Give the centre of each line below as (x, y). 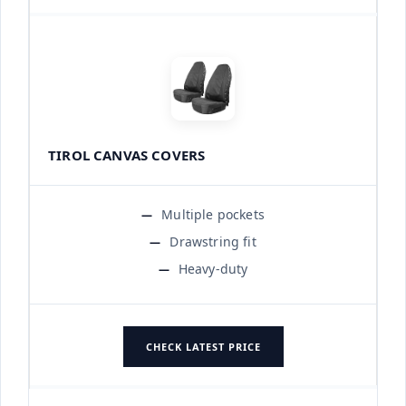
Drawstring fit (213, 241)
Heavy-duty (213, 268)
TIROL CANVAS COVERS (127, 155)
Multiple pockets (213, 214)
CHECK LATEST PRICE (203, 346)
